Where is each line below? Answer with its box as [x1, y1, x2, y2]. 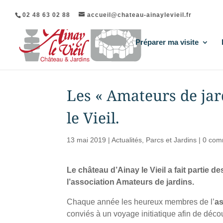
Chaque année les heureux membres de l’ [67, 197, 215, 206]
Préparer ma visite [135, 38, 199, 46]
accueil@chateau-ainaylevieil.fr [87, 11, 192, 18]
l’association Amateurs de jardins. [67, 177, 195, 186]
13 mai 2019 [67, 136, 107, 144]
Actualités [111, 136, 142, 144]
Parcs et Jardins [146, 136, 197, 144]
